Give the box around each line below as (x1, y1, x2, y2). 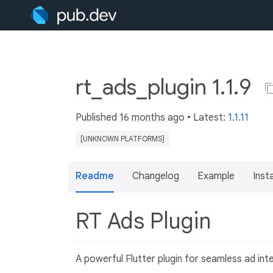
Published (76, 112, 119, 124)
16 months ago (119, 112, 185, 124)
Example (197, 170, 235, 182)
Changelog (132, 170, 179, 182)
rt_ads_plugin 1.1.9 (76, 73, 257, 101)
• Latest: (185, 112, 228, 124)
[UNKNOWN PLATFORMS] (80, 134, 165, 143)
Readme (76, 170, 114, 182)
